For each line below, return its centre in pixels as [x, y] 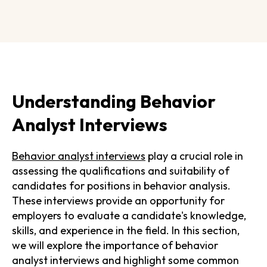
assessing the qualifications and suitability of [121, 170]
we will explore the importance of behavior [115, 245]
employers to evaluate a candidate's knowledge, [129, 215]
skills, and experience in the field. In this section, [126, 230]
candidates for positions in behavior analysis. [121, 185]
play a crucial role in [194, 156]
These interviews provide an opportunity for [118, 200]
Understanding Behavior [114, 101]
